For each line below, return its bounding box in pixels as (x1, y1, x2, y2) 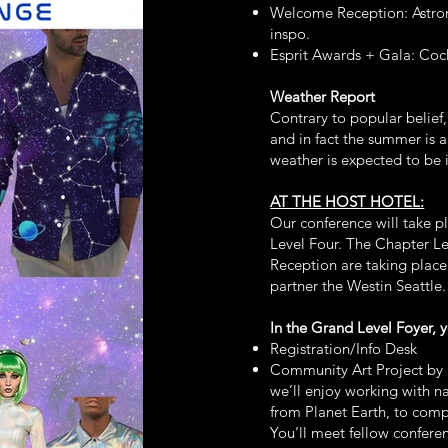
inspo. (270, 24, 311, 43)
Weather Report (270, 87, 376, 106)
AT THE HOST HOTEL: (270, 192, 425, 211)
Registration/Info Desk (270, 339, 418, 358)
